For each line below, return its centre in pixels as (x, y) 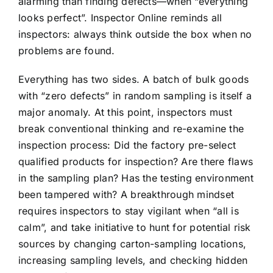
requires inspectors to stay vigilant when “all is (129, 211)
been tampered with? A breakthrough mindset (126, 195)
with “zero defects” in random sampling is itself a (135, 96)
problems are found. (67, 51)
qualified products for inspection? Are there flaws (136, 162)
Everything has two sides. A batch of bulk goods (134, 80)
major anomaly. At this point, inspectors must (125, 112)
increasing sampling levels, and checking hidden (133, 261)
